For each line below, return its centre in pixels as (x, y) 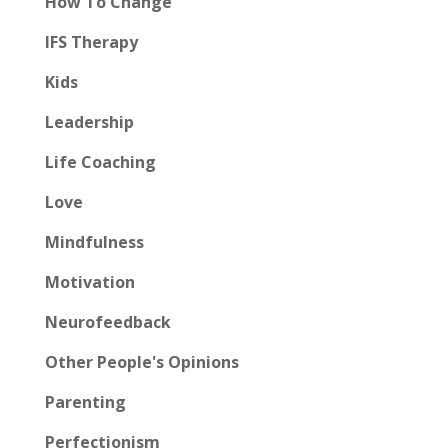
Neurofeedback (107, 322)
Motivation (89, 282)
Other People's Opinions (141, 362)
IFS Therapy (91, 42)
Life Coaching (100, 162)
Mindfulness (94, 242)
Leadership (89, 122)
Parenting (85, 402)
